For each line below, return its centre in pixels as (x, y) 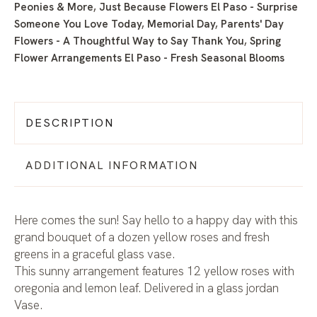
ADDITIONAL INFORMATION (112, 166)
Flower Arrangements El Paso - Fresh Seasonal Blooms (149, 58)
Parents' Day (252, 24)
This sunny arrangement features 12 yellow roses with (154, 271)
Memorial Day (181, 24)
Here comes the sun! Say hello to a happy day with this (156, 220)
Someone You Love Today (78, 24)
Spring (265, 41)
